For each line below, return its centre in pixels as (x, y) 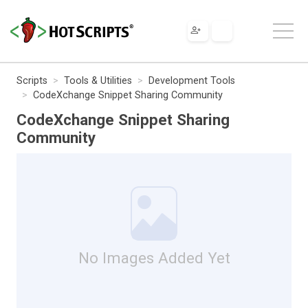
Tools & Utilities (98, 80)
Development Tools (192, 80)
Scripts (32, 80)
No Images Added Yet (154, 257)
